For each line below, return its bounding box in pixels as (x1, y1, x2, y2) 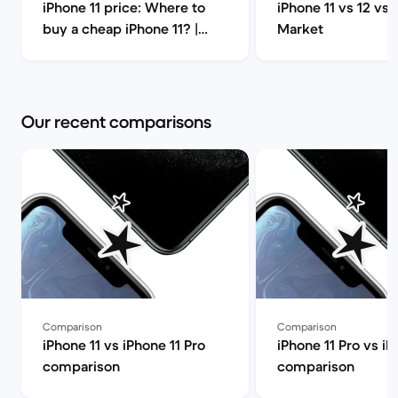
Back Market (43, 41, 124, 59)
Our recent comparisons (21, 111, 211, 133)
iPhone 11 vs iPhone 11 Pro (43, 336, 205, 354)
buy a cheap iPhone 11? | (43, 20, 198, 37)
